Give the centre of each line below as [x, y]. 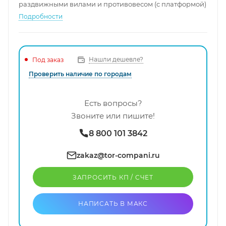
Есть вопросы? [113, 103]
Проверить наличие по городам [80, 74]
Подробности [41, 17]
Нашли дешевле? [116, 60]
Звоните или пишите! [113, 116]
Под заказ [48, 60]
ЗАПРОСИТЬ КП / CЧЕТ [113, 178]
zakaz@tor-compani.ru [118, 156]
